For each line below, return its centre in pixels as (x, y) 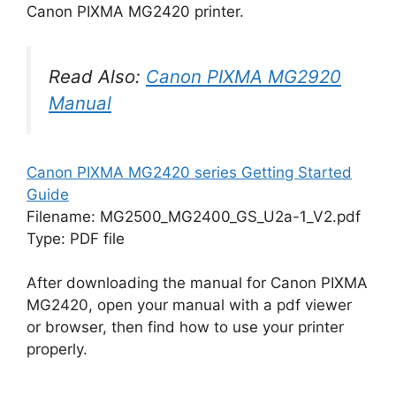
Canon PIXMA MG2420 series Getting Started (189, 172)
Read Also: (97, 76)
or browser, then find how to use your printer (185, 327)
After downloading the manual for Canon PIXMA (197, 283)
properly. (57, 350)
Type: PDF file (76, 238)
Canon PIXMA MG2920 (244, 76)
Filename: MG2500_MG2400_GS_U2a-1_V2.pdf (194, 216)
